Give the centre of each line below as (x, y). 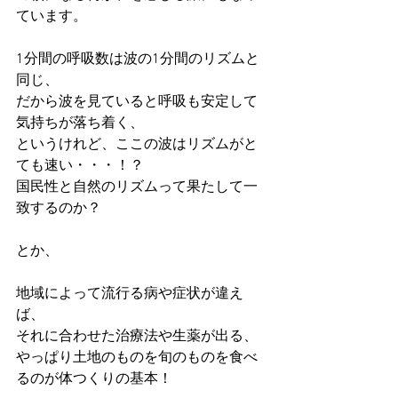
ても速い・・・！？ (80, 166)
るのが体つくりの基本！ (94, 379)
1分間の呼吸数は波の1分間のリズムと (138, 60)
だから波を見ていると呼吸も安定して (137, 102)
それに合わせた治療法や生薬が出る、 (137, 337)
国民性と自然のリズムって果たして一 (137, 187)
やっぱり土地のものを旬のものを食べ (137, 358)
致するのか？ (59, 209)
